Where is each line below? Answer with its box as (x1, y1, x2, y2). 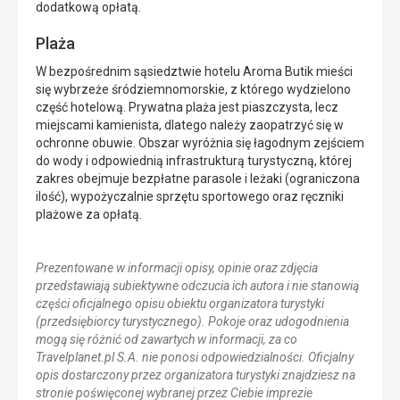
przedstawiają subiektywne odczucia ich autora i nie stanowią (36, 279, 359, 294)
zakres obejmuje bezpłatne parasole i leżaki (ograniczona (36, 171, 360, 187)
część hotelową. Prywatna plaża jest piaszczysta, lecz (36, 100, 338, 115)
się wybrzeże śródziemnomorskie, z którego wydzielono (36, 82, 351, 97)
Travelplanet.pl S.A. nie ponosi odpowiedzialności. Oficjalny (36, 350, 354, 365)
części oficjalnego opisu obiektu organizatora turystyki (36, 296, 324, 312)
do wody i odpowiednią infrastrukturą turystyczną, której (36, 154, 352, 169)
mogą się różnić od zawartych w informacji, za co (36, 332, 297, 347)
